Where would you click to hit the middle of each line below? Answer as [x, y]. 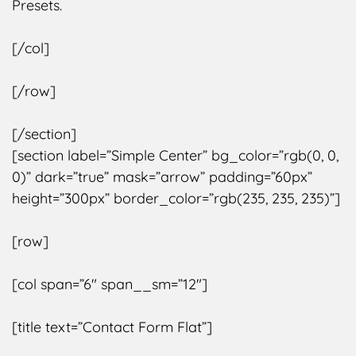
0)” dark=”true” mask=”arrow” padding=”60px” [162, 176]
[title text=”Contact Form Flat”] [112, 327]
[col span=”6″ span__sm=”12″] [110, 284]
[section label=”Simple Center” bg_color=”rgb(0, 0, [175, 155]
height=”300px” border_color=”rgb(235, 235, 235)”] [176, 198]
